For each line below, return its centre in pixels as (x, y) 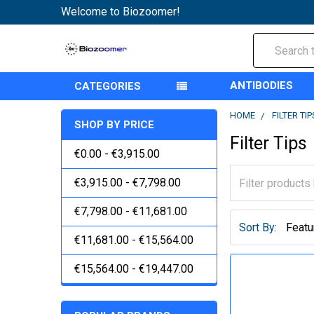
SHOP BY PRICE (114, 125)
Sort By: (258, 227)
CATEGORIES (108, 86)
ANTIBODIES (262, 86)
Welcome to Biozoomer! (121, 12)
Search (270, 41)
